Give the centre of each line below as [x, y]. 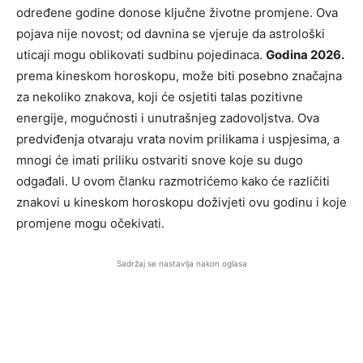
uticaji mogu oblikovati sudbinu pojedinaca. [141, 54]
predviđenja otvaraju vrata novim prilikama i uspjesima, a [178, 139]
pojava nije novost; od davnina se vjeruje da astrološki [171, 33]
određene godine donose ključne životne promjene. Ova [177, 12]
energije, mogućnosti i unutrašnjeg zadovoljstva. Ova [168, 117]
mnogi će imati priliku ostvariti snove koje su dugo [160, 160]
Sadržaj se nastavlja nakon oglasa [181, 263]
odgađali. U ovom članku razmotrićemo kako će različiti [173, 181]
